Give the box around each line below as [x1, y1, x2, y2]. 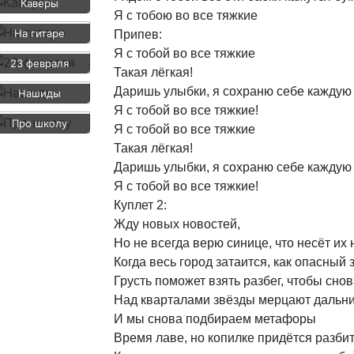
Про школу [11, 117, 67, 130]
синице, [227, 236, 272, 250]
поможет [155, 274, 205, 288]
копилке [208, 331, 254, 345]
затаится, [216, 255, 270, 269]
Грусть [114, 274, 152, 288]
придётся [258, 331, 312, 345]
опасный [295, 255, 346, 269]
